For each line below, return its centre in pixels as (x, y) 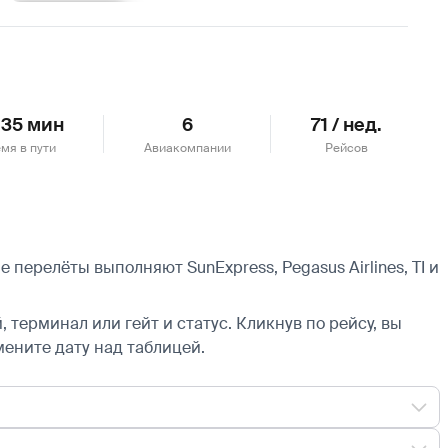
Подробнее (67, 19)
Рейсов (346, 147)
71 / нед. (346, 124)
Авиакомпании (187, 147)
